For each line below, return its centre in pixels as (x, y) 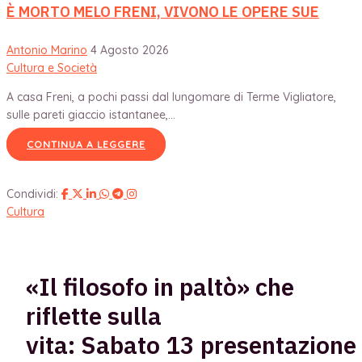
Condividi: (32, 194)
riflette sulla (94, 315)
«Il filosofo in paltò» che (160, 286)
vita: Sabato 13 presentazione (191, 344)
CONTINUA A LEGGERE (86, 144)
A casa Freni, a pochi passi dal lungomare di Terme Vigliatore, (171, 97)
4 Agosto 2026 (129, 50)
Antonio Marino (47, 50)
